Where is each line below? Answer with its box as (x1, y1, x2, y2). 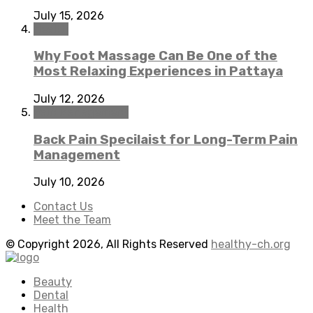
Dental (34, 289, 68, 303)
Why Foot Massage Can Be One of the (34, 48, 277, 64)
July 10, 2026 (34, 175, 105, 189)
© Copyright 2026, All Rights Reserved (6, 238, 211, 252)
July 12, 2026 (34, 92, 105, 106)
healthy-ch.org (211, 238, 291, 252)
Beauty (34, 275, 72, 289)
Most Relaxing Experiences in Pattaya (34, 64, 283, 80)
